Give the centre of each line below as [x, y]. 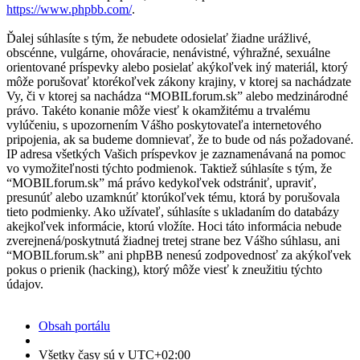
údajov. [25, 284]
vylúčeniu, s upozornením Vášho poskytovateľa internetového [164, 125]
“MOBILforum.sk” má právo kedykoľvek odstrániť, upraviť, [162, 183]
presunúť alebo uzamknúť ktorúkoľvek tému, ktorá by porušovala [173, 198]
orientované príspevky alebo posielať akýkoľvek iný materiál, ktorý [177, 67]
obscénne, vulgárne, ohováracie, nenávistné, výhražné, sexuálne [168, 53]
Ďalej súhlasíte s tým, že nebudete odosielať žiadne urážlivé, [159, 39]
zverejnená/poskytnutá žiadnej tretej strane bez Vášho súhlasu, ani [173, 241]
